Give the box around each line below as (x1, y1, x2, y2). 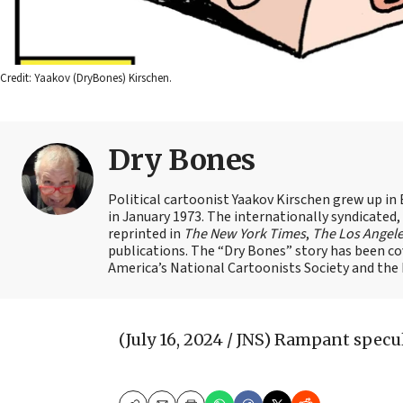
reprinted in (108, 223, 184, 244)
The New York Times (184, 223, 306, 244)
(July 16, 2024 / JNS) (119, 328, 271, 350)
